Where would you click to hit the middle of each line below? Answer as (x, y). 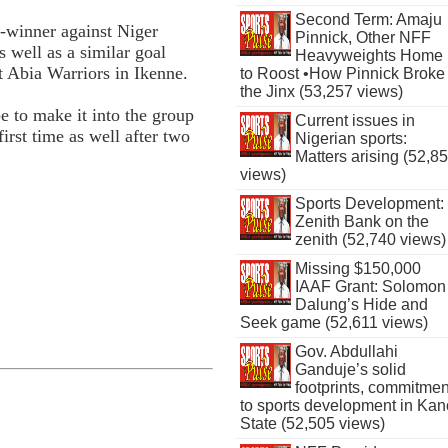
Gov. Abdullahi (346, 351)
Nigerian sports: (350, 138)
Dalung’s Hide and (361, 304)
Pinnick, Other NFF (362, 37)
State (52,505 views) (313, 423)
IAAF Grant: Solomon (370, 286)
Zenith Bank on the (361, 221)
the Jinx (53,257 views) (322, 91)
